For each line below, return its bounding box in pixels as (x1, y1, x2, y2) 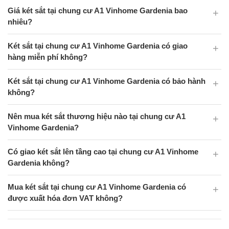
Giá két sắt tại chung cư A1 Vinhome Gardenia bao (8, 6, 188, 15)
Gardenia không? (8, 158, 70, 167)
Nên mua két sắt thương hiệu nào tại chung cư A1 (8, 112, 186, 121)
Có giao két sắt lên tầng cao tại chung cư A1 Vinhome (8, 147, 198, 156)
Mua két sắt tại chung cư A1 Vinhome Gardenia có (8, 182, 186, 191)
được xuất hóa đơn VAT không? (8, 194, 123, 202)
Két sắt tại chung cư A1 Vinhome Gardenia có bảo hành (8, 77, 205, 85)
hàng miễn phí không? (8, 53, 87, 61)
